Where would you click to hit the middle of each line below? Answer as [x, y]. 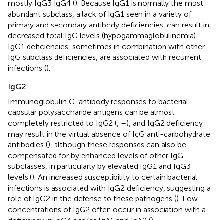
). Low [187, 198]
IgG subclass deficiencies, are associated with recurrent [105, 57]
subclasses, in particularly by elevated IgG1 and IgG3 [99, 166]
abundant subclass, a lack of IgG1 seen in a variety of [99, 14]
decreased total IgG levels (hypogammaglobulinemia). [103, 35]
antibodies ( [28, 144]
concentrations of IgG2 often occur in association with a [107, 209]
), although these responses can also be [117, 144]
